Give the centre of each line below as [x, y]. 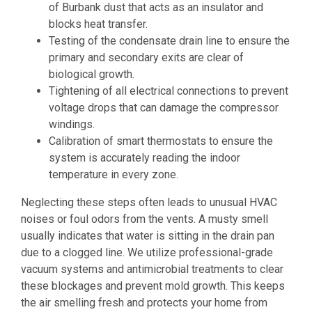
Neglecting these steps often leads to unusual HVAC [149, 203]
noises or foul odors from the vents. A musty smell [145, 219]
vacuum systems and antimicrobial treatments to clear [152, 270]
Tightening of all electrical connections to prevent [169, 91]
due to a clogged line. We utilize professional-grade [147, 253]
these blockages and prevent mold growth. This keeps [153, 286]
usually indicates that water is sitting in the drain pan [148, 236]
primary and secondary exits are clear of [146, 58]
